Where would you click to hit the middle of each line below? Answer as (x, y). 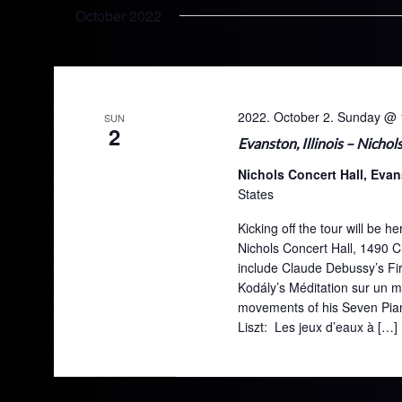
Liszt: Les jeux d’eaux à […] (317, 327)
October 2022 (118, 16)
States (255, 194)
